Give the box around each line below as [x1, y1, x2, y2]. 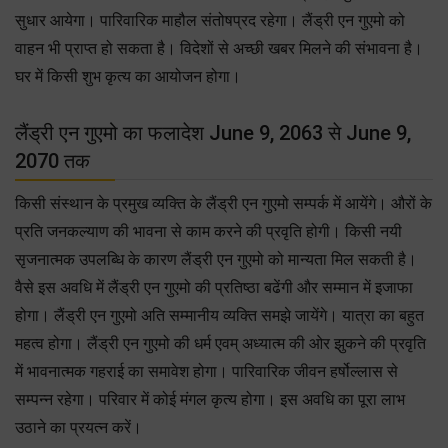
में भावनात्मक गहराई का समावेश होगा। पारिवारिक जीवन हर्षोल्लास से [15, 361, 398, 381]
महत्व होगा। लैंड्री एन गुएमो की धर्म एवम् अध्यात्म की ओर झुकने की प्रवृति [15, 333, 426, 353]
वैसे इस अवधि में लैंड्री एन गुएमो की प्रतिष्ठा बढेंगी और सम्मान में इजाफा [15, 277, 413, 297]
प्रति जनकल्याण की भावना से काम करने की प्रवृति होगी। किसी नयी [15, 221, 402, 241]
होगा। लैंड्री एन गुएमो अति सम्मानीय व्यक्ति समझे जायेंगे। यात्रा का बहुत [15, 305, 424, 325]
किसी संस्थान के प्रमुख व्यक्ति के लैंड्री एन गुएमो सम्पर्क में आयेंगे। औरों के [15, 193, 432, 213]
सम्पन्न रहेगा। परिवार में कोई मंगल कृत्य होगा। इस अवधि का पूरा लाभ [15, 389, 405, 409]
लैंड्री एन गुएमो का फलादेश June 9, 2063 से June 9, [15, 120, 411, 145]
